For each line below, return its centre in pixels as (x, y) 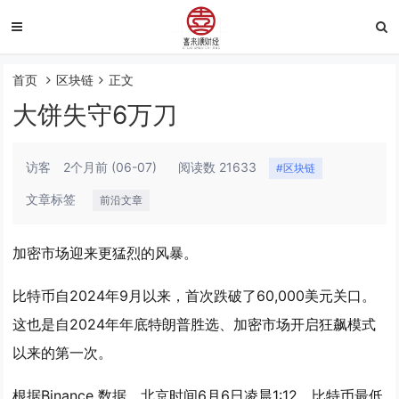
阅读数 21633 (218, 167)
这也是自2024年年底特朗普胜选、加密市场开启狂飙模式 (195, 324)
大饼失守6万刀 (95, 115)
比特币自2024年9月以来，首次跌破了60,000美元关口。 (195, 296)
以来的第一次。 (63, 353)
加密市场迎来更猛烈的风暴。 (106, 253)
